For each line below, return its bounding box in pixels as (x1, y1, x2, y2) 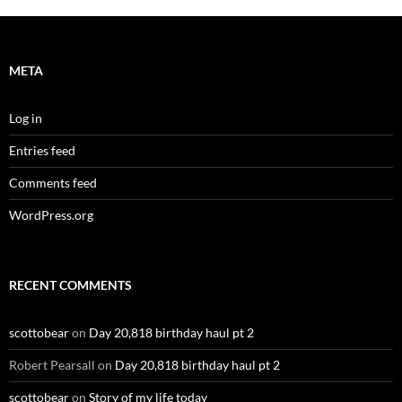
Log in (9, 109, 42, 126)
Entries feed (9, 142, 75, 158)
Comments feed (9, 174, 97, 190)
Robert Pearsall (9, 356, 95, 372)
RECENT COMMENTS (9, 276, 132, 293)
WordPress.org (9, 206, 93, 223)
